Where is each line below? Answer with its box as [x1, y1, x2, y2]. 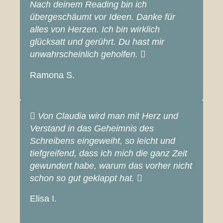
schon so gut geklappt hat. [30, 173, 134, 183]
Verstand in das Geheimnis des [30, 123, 154, 133]
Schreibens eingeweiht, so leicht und [30, 135, 175, 146]
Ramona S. [30, 70, 75, 80]
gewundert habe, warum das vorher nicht [30, 160, 192, 171]
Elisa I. [30, 194, 57, 204]
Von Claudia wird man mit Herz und [38, 111, 178, 121]
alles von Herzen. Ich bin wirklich [30, 24, 160, 34]
